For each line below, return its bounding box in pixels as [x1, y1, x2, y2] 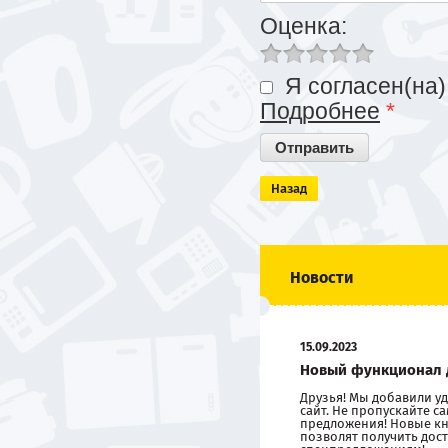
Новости [290, 268, 353, 287]
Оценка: [260, 13, 347, 39]
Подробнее [260, 98, 380, 124]
